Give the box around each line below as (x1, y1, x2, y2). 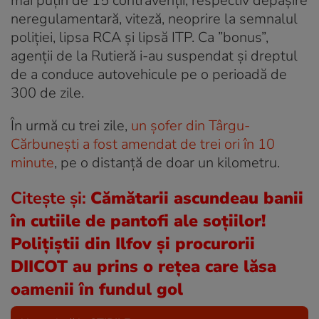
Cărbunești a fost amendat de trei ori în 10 (11, 134, 275, 154)
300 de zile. (11, 83, 84, 103)
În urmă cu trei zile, (11, 115, 131, 135)
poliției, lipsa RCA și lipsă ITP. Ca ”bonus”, (11, 27, 268, 47)
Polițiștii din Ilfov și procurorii (11, 231, 255, 255)
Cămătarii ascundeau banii (90, 186, 303, 209)
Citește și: (11, 186, 90, 209)
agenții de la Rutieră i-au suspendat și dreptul (11, 46, 298, 66)
